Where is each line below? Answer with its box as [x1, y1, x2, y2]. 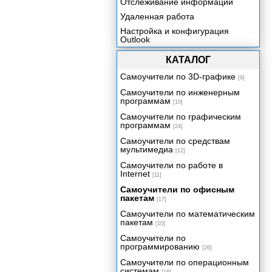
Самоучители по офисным [120, 185, 234, 194]
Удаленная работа [120, 12, 194, 21]
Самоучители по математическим [120, 209, 255, 219]
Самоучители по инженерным [120, 87, 240, 97]
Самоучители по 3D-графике [120, 72, 236, 81]
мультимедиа [120, 144, 173, 154]
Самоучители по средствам [120, 136, 230, 146]
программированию [120, 242, 200, 251]
